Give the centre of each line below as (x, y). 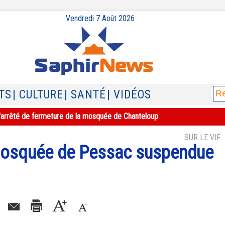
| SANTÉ (85, 95)
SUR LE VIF (202, 137)
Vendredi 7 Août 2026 (100, 18)
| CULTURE (38, 95)
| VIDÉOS (129, 95)
